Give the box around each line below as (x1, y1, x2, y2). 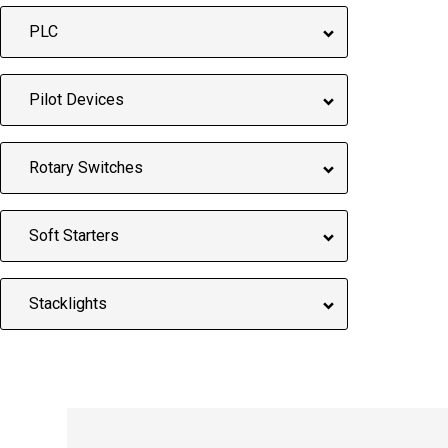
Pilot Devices (28, 90, 124, 110)
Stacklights (28, 294, 107, 314)
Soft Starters (28, 226, 119, 246)
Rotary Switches (28, 158, 143, 178)
